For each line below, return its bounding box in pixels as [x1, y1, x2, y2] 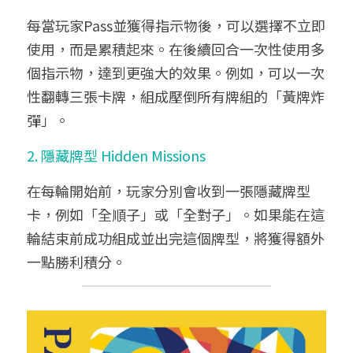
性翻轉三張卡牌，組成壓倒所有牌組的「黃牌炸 [27, 86, 325, 106]
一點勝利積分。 [27, 251, 126, 272]
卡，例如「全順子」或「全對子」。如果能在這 [27, 204, 325, 225]
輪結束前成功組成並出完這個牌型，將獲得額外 [27, 228, 325, 248]
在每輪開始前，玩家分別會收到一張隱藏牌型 [27, 180, 310, 201]
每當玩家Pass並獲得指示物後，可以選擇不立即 [27, 15, 325, 35]
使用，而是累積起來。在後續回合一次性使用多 [27, 39, 325, 59]
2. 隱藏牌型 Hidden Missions [27, 145, 206, 165]
